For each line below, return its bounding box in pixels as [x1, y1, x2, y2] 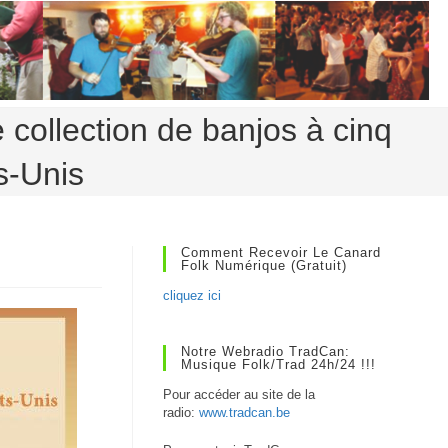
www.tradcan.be [199, 405, 291, 420]
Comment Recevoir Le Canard [181, 245, 382, 260]
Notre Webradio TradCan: [181, 344, 351, 359]
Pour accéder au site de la [163, 387, 316, 402]
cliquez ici [163, 288, 222, 303]
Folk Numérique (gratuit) [181, 258, 348, 273]
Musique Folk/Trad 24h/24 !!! [181, 357, 377, 372]
